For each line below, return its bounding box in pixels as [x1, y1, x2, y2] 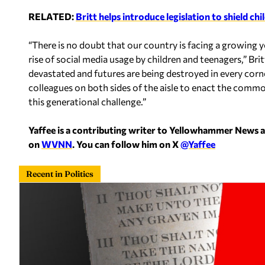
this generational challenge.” [28, 95, 146, 107]
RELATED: [28, 10, 76, 22]
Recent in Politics [26, 168, 93, 179]
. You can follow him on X [72, 138, 180, 150]
